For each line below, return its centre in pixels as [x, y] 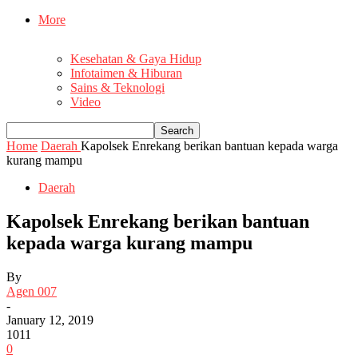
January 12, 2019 [50, 320]
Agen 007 [32, 291]
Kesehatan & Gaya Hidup [136, 59]
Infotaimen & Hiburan [126, 74]
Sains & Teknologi [117, 88]
